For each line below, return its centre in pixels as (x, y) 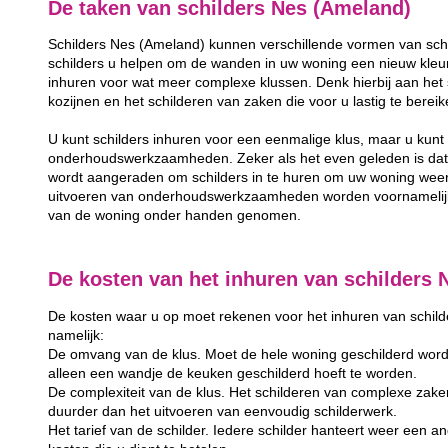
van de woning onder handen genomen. (175, 216)
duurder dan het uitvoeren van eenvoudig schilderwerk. (223, 411)
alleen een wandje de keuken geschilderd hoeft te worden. (233, 373)
